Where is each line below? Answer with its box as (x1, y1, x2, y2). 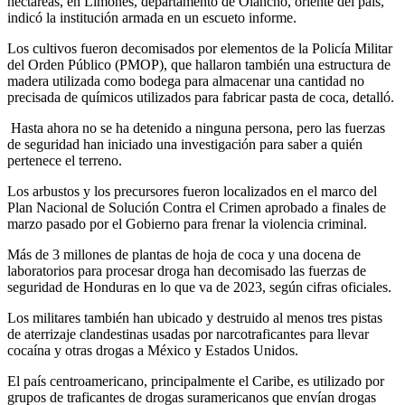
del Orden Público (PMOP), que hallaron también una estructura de (7, 56, 391, 72)
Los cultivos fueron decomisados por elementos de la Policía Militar (7, 40, 392, 56)
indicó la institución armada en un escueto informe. (7, 9, 297, 25)
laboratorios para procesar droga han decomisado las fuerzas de (7, 262, 366, 278)
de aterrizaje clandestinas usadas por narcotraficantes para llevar (7, 325, 369, 342)
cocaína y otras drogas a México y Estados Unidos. (7, 342, 298, 358)
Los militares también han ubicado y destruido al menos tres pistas (7, 309, 382, 325)
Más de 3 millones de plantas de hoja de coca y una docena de (7, 246, 361, 262)
